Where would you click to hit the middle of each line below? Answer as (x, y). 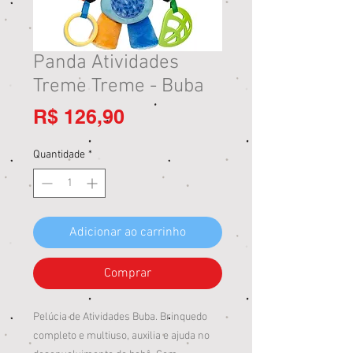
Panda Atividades (106, 63)
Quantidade (59, 155)
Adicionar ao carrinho (128, 232)
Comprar (128, 273)
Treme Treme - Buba (119, 87)
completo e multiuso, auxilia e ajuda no (121, 336)
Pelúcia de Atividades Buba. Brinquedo (120, 317)
